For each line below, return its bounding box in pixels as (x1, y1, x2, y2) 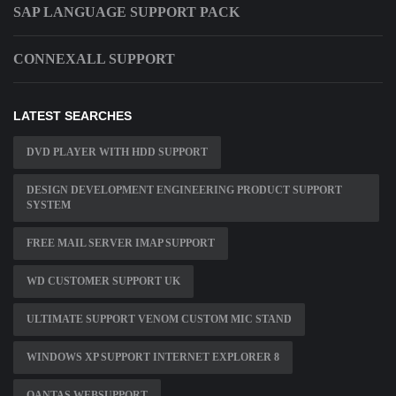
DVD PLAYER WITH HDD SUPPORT (27, 146, 208, 159)
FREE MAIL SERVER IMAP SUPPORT (27, 237, 215, 250)
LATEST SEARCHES (13, 109, 132, 124)
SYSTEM (27, 199, 71, 212)
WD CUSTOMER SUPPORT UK (27, 275, 180, 288)
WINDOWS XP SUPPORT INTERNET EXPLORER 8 (27, 351, 279, 364)
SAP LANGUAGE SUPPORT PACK (13, 4, 240, 20)
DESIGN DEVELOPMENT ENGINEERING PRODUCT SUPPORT (27, 184, 342, 197)
